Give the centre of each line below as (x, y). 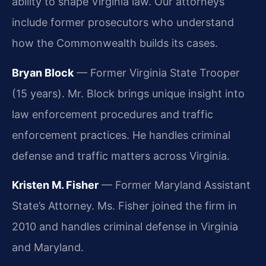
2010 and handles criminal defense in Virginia (125, 226)
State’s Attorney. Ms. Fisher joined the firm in (124, 205)
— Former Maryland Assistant (175, 185)
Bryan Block (43, 72)
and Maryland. (48, 247)
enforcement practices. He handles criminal (121, 135)
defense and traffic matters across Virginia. (121, 156)
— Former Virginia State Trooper (157, 72)
